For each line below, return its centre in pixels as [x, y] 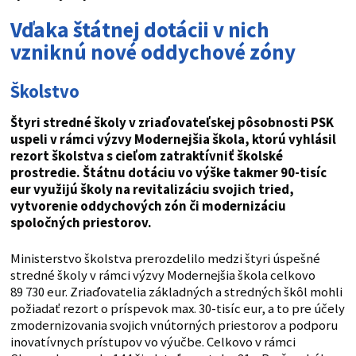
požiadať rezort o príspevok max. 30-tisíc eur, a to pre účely [177, 309]
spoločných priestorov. [81, 223]
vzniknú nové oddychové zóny [157, 52]
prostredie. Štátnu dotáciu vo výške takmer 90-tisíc [168, 173]
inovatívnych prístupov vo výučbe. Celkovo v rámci [153, 342]
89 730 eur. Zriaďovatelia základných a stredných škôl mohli [176, 292]
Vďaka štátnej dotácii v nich [139, 30]
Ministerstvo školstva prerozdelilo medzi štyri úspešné [165, 259]
